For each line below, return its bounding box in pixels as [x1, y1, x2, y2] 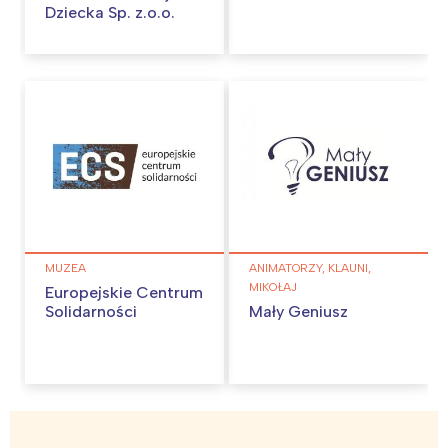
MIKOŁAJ [249, 279, 297, 294]
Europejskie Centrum [45, 282, 203, 302]
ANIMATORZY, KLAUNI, [249, 260, 371, 275]
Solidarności [45, 301, 137, 321]
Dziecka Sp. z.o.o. [45, 3, 175, 23]
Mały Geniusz [249, 301, 348, 321]
